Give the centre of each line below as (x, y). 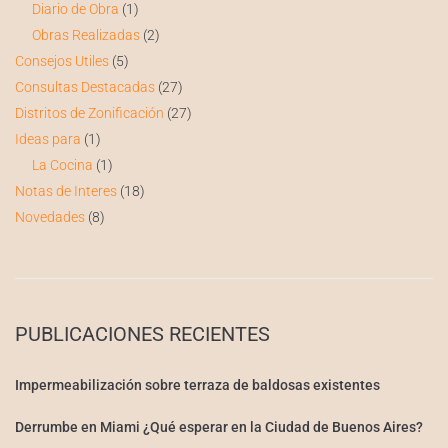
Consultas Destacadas (85, 87)
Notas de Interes (66, 191)
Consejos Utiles (62, 61)
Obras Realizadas (85, 35)
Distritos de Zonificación (89, 113)
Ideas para (48, 139)
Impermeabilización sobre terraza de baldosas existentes (197, 385)
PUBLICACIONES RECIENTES (142, 334)
